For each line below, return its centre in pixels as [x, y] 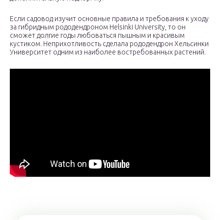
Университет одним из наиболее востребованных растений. [108, 52]
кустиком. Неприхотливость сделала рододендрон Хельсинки [109, 44]
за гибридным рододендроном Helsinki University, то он [98, 27]
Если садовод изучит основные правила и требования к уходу [109, 19]
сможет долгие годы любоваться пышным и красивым [97, 36]
